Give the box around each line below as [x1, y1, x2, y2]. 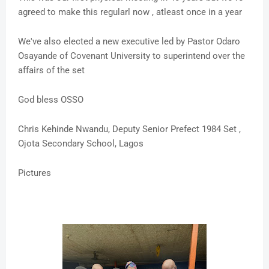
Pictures [18, 168, 53, 179]
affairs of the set [18, 65, 85, 76]
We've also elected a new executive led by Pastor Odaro [18, 36, 240, 47]
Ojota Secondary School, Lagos [18, 138, 144, 150]
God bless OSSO [18, 94, 83, 106]
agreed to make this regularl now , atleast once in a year [18, 7, 244, 18]
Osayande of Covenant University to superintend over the [18, 50, 245, 62]
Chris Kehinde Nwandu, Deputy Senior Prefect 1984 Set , [18, 124, 241, 135]
